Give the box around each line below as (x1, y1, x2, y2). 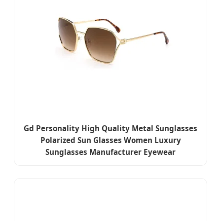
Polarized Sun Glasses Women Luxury (40, 135, 181, 146)
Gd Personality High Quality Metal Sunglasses (24, 123, 197, 134)
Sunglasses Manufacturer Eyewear (45, 147, 176, 157)
